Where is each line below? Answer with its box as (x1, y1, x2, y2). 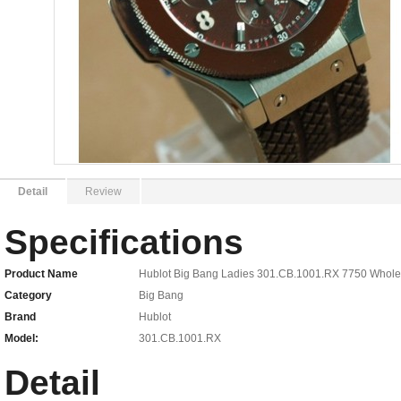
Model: (4, 332, 38, 345)
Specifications (4, 223, 243, 261)
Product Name (4, 268, 78, 280)
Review (85, 185, 122, 198)
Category (4, 289, 52, 302)
